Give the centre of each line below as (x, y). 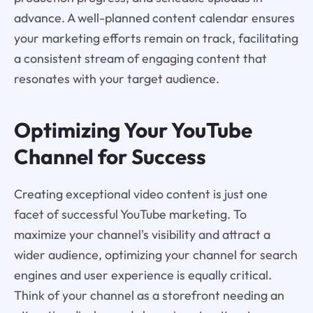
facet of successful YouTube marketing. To (130, 214)
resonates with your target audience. (116, 78)
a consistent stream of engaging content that (140, 58)
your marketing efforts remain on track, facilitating (156, 38)
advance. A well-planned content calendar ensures (154, 17)
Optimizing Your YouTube (133, 130)
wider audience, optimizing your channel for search (155, 254)
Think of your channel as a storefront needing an (149, 295)
